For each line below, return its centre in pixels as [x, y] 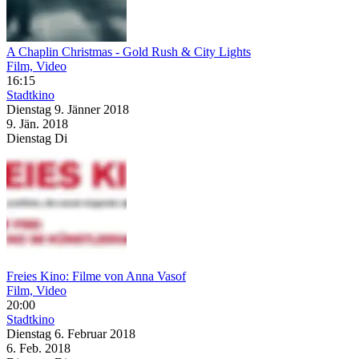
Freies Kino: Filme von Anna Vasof [96, 276]
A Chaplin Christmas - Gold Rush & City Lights [129, 51]
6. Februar [82, 333]
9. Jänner [79, 109]
